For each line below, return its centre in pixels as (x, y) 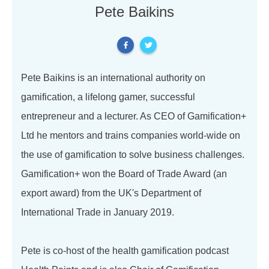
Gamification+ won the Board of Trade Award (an (124, 174)
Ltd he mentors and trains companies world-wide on (131, 135)
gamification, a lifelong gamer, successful (108, 97)
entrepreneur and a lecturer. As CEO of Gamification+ (134, 116)
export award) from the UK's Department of (111, 193)
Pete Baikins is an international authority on (113, 77)
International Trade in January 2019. (98, 212)
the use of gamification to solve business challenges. (133, 154)
